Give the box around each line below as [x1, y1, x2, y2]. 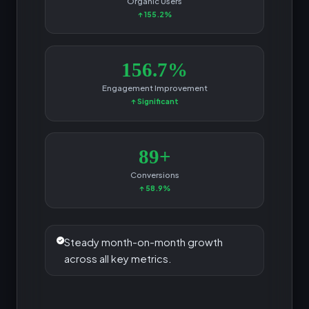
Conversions [130, 169, 179, 180]
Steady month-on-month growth [64, 235, 223, 248]
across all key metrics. [64, 252, 172, 265]
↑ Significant [130, 97, 179, 106]
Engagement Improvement [101, 82, 208, 93]
